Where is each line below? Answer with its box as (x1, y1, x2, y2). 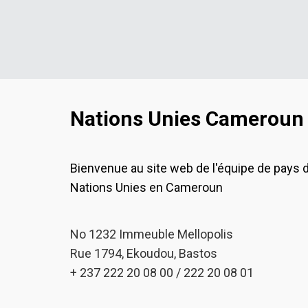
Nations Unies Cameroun (70, 107, 304, 131)
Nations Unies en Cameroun (70, 180, 223, 195)
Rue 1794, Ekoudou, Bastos (70, 246, 217, 261)
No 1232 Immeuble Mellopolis (70, 227, 233, 241)
